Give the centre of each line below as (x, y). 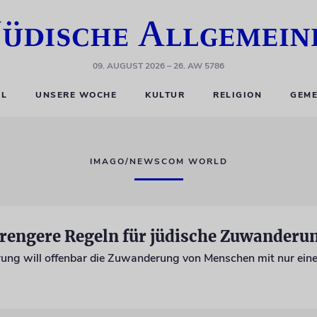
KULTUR (165, 95)
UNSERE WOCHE (76, 95)
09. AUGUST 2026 (129, 66)
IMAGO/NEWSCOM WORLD (158, 161)
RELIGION (238, 95)
